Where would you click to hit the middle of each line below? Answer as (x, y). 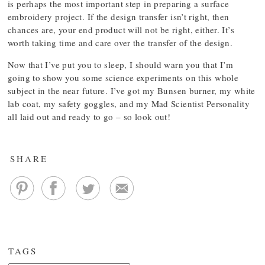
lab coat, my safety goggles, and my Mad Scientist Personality (129, 104)
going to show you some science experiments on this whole (123, 77)
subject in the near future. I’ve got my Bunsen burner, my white (132, 91)
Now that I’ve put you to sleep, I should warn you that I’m (121, 64)
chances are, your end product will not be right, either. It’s (121, 30)
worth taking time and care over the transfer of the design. (120, 43)
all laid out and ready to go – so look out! (89, 117)
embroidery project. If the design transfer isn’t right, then (119, 17)
